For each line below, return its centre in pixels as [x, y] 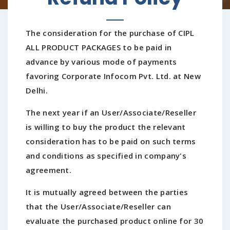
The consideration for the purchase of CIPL [110, 33]
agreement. [49, 170]
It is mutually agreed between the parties [107, 192]
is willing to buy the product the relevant [106, 127]
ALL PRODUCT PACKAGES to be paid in [99, 47]
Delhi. [38, 91]
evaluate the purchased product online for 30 [115, 221]
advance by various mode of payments [101, 62]
